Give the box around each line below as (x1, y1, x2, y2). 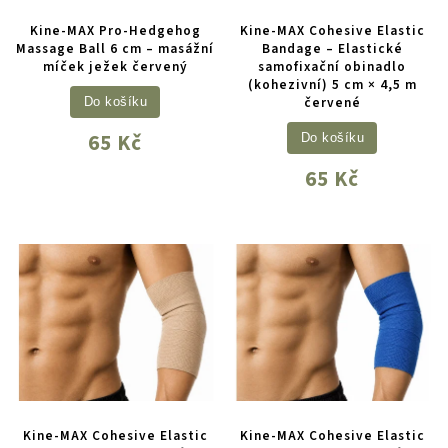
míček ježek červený (42, 57, 188, 77)
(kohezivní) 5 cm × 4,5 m (247, 75, 417, 95)
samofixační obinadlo (258, 57, 407, 77)
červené (303, 93, 361, 113)
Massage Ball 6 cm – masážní (16, 39, 215, 59)
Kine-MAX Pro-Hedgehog (29, 21, 201, 41)
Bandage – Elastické (261, 39, 403, 59)
